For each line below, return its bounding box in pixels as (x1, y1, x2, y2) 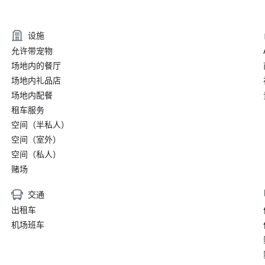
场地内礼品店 (11, 76, 61, 86)
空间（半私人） (11, 120, 69, 130)
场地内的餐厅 (11, 61, 61, 71)
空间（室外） (11, 135, 61, 145)
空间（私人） (11, 150, 61, 160)
